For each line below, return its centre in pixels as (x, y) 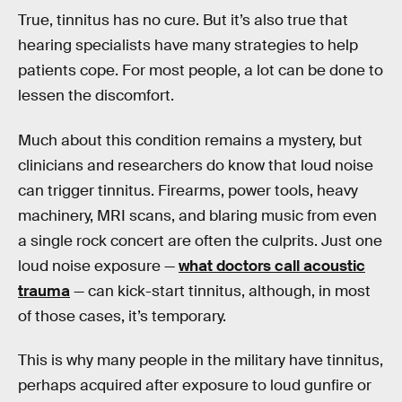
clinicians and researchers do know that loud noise (196, 165)
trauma (44, 291)
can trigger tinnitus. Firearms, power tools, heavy (188, 190)
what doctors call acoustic (272, 266)
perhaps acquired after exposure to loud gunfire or (195, 386)
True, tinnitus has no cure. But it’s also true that (183, 21)
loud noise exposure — (98, 266)
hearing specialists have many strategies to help (188, 46)
